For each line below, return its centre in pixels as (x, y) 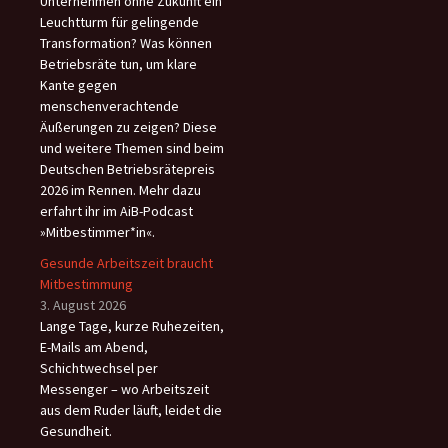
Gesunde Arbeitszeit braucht (126, 263)
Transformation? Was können (126, 43)
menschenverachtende (109, 106)
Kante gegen (78, 85)
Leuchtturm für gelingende (119, 22)
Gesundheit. (76, 431)
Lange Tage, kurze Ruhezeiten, (132, 326)
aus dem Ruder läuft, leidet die (131, 410)
